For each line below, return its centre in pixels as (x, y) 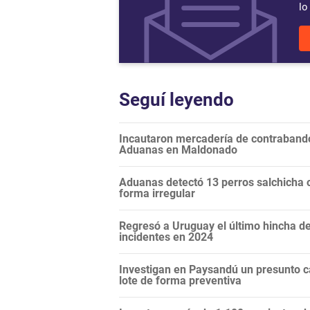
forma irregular (157, 194)
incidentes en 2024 (166, 237)
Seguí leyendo (176, 100)
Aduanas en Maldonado (178, 150)
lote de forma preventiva (180, 281)
